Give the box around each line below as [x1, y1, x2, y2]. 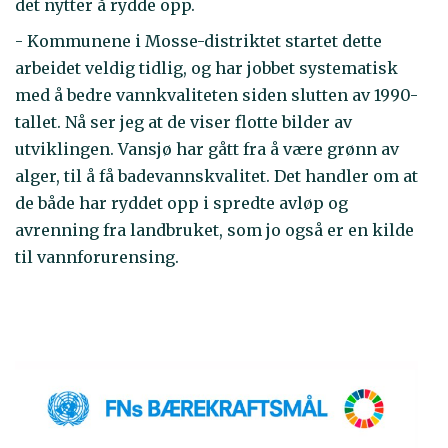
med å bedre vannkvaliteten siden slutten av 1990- [15, 85, 418, 105]
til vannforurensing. [15, 247, 183, 267]
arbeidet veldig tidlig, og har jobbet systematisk [15, 58, 398, 78]
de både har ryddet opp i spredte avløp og [15, 193, 348, 213]
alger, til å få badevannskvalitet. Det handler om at [15, 166, 418, 186]
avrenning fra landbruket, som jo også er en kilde [15, 220, 414, 240]
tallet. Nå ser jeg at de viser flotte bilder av [15, 112, 352, 132]
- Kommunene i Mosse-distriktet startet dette [15, 31, 382, 51]
